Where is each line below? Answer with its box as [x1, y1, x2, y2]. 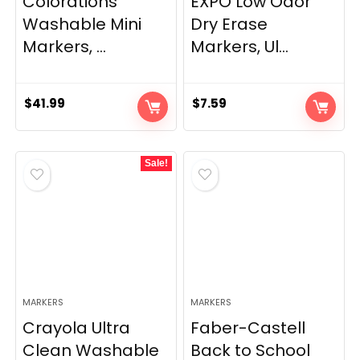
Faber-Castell [190, 317, 306, 340]
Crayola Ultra [22, 317, 131, 340]
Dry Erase [190, 13, 268, 36]
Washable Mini [22, 13, 142, 36]
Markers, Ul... [190, 35, 289, 59]
